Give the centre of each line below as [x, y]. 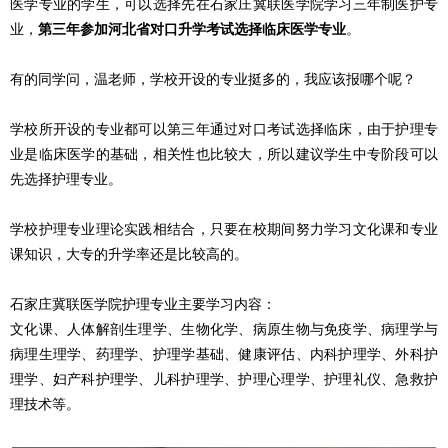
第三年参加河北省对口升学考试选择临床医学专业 [192, 29]
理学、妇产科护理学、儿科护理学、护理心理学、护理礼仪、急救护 [224, 379]
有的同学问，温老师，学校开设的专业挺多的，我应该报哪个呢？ [213, 79]
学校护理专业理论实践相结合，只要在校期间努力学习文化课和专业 [224, 229]
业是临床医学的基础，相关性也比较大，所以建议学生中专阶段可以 [224, 154]
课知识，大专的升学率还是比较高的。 [129, 254]
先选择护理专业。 [66, 179]
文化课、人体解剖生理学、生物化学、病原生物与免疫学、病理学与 [224, 329]
